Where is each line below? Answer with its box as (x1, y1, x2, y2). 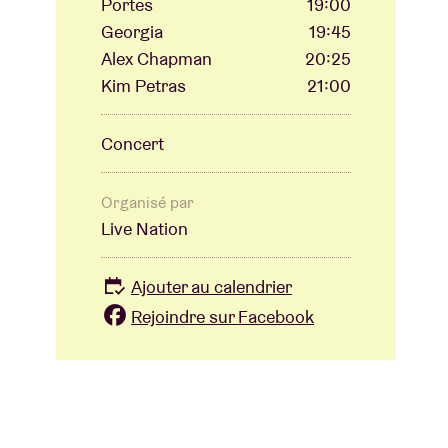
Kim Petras (101, 74, 186, 98)
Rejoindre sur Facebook (131, 304, 314, 328)
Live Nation (101, 217, 188, 241)
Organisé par (101, 192, 194, 214)
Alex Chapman (101, 47, 212, 71)
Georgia (101, 20, 163, 44)
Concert (101, 132, 164, 156)
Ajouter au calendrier (131, 275, 292, 299)
